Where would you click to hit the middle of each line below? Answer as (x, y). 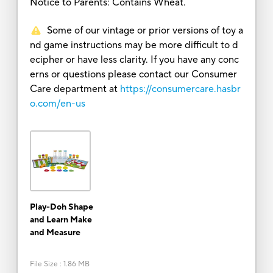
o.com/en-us (57, 103)
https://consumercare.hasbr (180, 89)
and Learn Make (61, 220)
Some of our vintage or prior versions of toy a (145, 30)
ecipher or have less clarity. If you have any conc (134, 59)
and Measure (55, 232)
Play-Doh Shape (61, 207)
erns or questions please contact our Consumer (133, 74)
